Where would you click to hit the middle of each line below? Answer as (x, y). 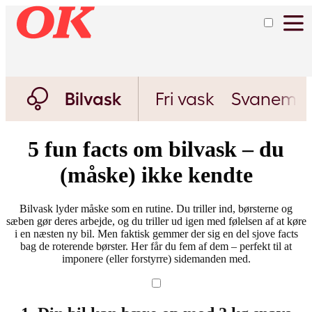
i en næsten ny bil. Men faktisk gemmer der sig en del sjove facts (156, 234)
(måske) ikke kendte (156, 174)
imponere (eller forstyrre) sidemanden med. (156, 259)
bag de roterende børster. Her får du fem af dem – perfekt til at (156, 247)
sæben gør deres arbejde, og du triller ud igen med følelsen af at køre (156, 221)
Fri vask (185, 99)
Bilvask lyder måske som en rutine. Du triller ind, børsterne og (156, 209)
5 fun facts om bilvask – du (156, 149)
